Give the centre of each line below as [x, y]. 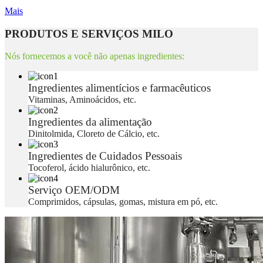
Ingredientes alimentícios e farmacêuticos [119, 88]
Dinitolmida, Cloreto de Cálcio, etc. [94, 134]
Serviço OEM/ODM [74, 190]
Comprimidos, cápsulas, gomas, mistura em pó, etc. [123, 202]
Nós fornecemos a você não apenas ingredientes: [95, 56]
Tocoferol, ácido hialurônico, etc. [89, 168]
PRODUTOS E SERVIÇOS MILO [89, 33]
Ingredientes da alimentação [90, 122]
